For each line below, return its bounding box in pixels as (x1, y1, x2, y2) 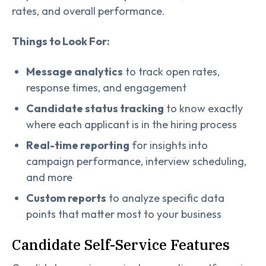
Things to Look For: (12, 34, 110, 48)
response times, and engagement (26, 80, 186, 94)
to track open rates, (123, 64, 220, 78)
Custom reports (26, 191, 106, 205)
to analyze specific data (106, 191, 224, 205)
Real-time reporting (26, 138, 129, 152)
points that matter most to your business (26, 207, 221, 221)
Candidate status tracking (26, 101, 164, 115)
